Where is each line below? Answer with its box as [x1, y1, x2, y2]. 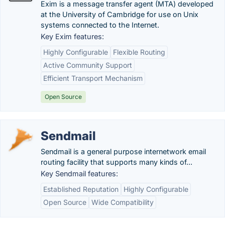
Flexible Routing [113, 48, 165, 56]
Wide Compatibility [91, 198, 154, 206]
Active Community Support [43, 61, 132, 69]
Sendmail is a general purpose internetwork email [41, 147, 206, 156]
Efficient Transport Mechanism [43, 74, 143, 82]
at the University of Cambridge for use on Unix [41, 10, 198, 19]
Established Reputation [43, 185, 119, 193]
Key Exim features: [41, 32, 104, 41]
